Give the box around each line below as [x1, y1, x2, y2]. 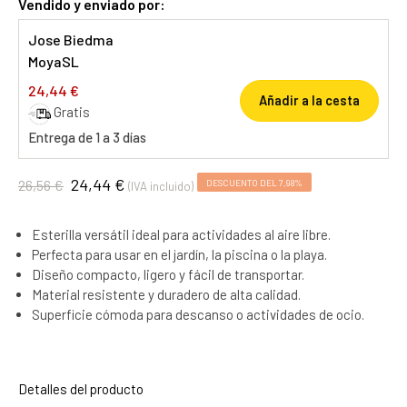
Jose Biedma [28, 31, 114, 48]
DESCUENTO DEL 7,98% [206, 176, 303, 188]
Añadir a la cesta [259, 93, 360, 108]
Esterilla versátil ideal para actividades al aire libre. [32, 225, 331, 243]
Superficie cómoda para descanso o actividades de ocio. [32, 305, 364, 323]
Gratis [54, 104, 90, 120]
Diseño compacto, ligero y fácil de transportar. [32, 265, 304, 283]
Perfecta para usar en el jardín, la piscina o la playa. [32, 245, 327, 263]
